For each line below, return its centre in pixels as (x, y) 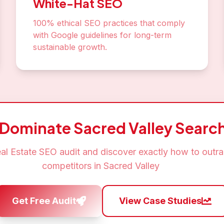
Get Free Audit (44, 201)
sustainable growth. (70, 47)
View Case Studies (160, 201)
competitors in (72, 166)
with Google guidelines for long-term (102, 35)
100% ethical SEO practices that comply (109, 23)
